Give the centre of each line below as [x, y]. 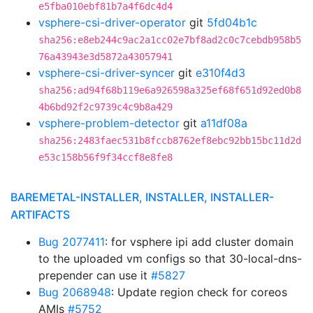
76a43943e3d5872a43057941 [105, 57]
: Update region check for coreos [199, 292]
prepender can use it [95, 275]
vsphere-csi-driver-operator [112, 22]
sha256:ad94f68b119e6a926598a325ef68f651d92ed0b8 [170, 90]
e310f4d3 [220, 73]
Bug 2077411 [72, 242]
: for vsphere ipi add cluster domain [199, 242]
